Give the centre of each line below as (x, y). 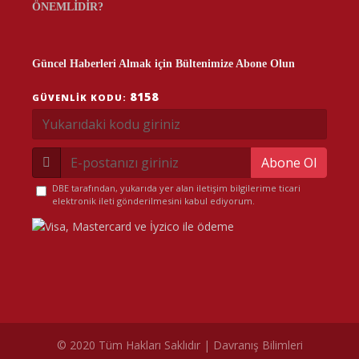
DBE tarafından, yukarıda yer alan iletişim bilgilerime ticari (176, 188)
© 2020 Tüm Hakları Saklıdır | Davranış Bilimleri (179, 345)
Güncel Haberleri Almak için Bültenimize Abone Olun (163, 64)
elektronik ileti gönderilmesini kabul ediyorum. (153, 201)
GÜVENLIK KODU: (81, 97)
